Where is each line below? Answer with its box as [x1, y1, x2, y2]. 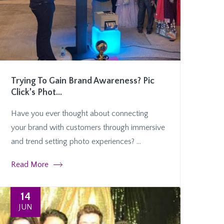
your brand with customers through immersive [11, 123, 165, 132]
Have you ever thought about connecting [11, 109, 148, 118]
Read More [11, 160, 48, 169]
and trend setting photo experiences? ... [11, 137, 141, 146]
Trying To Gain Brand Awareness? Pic [11, 76, 154, 86]
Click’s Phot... [11, 87, 62, 98]
